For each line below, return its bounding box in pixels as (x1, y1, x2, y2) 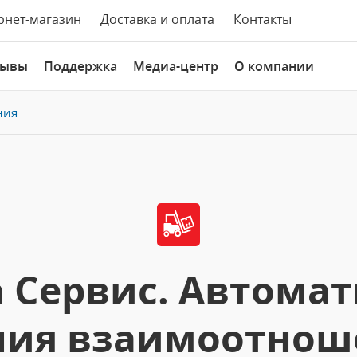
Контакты (233, 10, 292, 28)
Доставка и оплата (100, 10, 214, 28)
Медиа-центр (133, 57, 218, 75)
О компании (234, 57, 314, 75)
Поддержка (44, 57, 117, 75)
